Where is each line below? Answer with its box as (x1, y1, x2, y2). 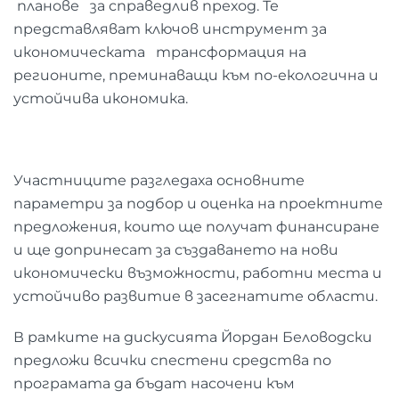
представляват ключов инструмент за (13, 20, 327, 37)
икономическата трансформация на (13, 43, 306, 61)
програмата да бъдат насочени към (13, 374, 295, 392)
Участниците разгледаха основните (13, 171, 305, 189)
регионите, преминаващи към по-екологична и (13, 66, 379, 84)
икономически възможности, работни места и (13, 264, 382, 281)
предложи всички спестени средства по (13, 351, 331, 369)
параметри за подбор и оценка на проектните (13, 194, 383, 212)
